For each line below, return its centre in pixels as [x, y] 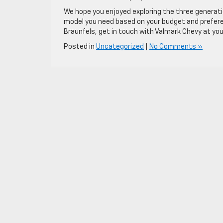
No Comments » [176, 47]
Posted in [80, 47]
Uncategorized [120, 47]
